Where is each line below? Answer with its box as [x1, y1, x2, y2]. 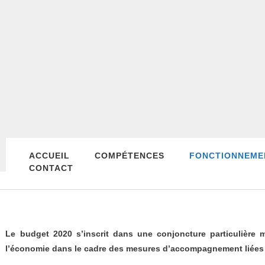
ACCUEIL [28, 151, 70, 160]
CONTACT [28, 163, 73, 173]
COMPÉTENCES [94, 151, 164, 160]
